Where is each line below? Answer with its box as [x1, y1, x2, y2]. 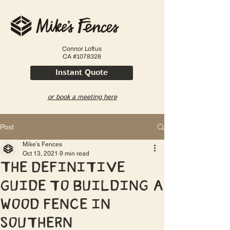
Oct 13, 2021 [23, 150, 58, 157]
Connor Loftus [62, 45, 102, 52]
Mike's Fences [23, 141, 62, 148]
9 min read [60, 150, 89, 157]
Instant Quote [55, 67, 108, 79]
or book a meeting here [47, 92, 117, 102]
